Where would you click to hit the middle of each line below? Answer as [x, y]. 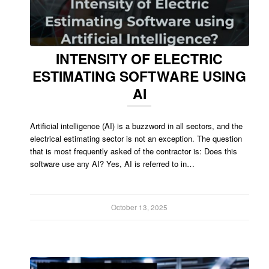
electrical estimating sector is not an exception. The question [136, 138]
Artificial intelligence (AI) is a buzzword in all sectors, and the [136, 125]
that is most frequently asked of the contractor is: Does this [134, 151]
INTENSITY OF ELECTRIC [140, 58]
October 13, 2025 [140, 207]
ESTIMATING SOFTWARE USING [140, 76]
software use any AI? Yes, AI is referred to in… [112, 163]
